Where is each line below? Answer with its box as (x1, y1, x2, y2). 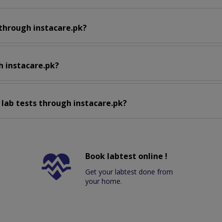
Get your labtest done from (85, 167, 173, 177)
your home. (85, 176, 122, 186)
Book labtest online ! (85, 151, 168, 162)
